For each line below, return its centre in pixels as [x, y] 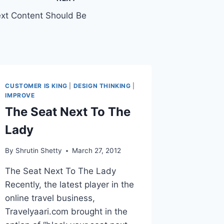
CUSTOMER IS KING [36, 85]
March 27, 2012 [96, 151]
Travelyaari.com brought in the [66, 212]
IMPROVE [20, 95]
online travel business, [50, 198]
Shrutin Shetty [38, 151]
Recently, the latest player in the [70, 185]
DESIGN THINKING [102, 85]
